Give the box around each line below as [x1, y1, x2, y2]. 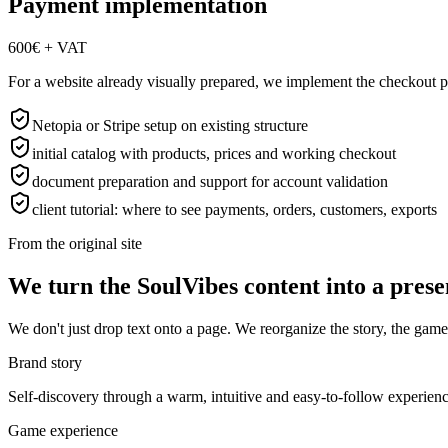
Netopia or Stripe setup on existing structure [32, 117, 308, 135]
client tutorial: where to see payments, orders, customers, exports [32, 201, 437, 219]
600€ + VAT [8, 39, 87, 57]
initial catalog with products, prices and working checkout [32, 145, 396, 163]
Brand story [8, 354, 82, 372]
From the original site [8, 235, 142, 253]
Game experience [8, 422, 118, 440]
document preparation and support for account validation [32, 173, 388, 191]
